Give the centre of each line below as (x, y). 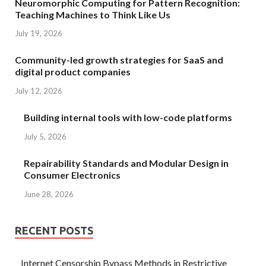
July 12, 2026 (39, 91)
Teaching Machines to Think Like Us (93, 14)
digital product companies (73, 72)
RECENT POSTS (54, 230)
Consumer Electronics (72, 175)
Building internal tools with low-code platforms (128, 118)
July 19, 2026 (39, 34)
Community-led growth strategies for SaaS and (119, 60)
